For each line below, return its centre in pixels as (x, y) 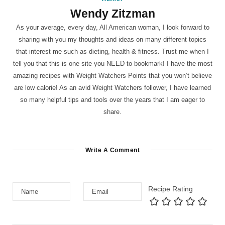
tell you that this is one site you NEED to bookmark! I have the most (113, 63)
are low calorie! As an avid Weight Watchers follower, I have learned (113, 87)
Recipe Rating (170, 189)
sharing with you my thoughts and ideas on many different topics (113, 39)
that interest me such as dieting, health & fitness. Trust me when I (113, 51)
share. (113, 111)
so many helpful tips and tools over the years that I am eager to (113, 99)
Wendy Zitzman (113, 13)
